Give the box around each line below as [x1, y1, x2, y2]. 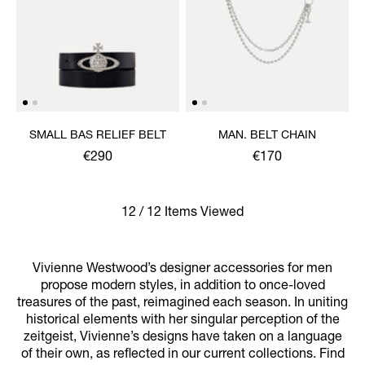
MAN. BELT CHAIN [218, 130, 316, 142]
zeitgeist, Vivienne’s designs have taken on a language [23, 331, 342, 345]
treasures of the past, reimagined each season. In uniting [17, 297, 348, 310]
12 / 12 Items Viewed [121, 206, 244, 220]
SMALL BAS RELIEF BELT [29, 130, 166, 142]
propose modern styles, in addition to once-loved [40, 279, 325, 293]
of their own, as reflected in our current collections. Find [20, 348, 345, 362]
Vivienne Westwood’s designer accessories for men [33, 262, 332, 276]
